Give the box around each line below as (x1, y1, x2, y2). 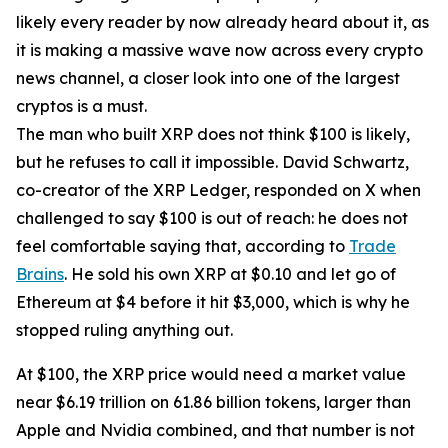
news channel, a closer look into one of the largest (16, 68, 400, 89)
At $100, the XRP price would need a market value (16, 364, 406, 385)
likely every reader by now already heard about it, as (16, 12, 429, 33)
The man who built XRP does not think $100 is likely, (16, 124, 410, 145)
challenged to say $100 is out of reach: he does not (16, 208, 408, 229)
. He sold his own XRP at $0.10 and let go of (64, 264, 396, 285)
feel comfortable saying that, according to (16, 236, 349, 257)
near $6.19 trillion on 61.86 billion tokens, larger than (16, 392, 411, 413)
